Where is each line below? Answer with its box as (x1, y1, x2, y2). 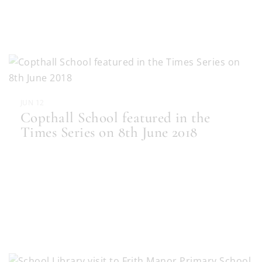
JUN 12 (20, 98, 44, 108)
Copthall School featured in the (20, 109, 211, 127)
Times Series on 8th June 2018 (20, 123, 198, 142)
